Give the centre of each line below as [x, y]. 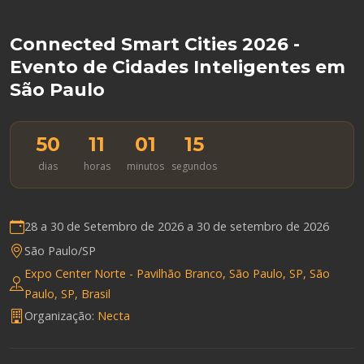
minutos [145, 166]
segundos [194, 166]
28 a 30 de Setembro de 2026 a [110, 227]
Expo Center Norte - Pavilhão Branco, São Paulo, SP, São [177, 273]
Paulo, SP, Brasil [67, 293]
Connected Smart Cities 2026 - [155, 44]
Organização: [61, 316]
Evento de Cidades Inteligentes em [178, 67]
